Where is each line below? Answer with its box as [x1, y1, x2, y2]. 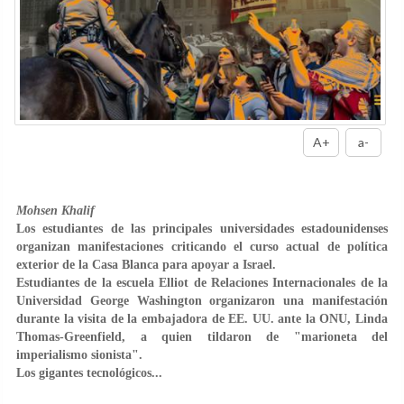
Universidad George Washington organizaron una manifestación [16, 293, 388, 308]
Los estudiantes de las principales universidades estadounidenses [16, 221, 388, 235]
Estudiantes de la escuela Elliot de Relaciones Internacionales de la [16, 275, 388, 289]
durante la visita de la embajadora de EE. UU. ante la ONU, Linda [16, 311, 388, 326]
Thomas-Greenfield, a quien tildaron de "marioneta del [16, 329, 388, 344]
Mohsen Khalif [16, 203, 95, 217]
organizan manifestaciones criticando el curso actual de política [16, 239, 388, 253]
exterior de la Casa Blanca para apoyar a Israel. [16, 257, 276, 271]
